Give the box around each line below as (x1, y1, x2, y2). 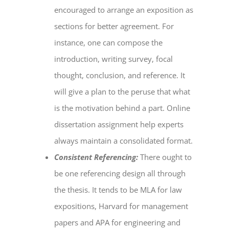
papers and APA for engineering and (54, 217, 181, 228)
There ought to (138, 152, 192, 163)
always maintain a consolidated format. (54, 135, 193, 146)
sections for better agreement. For (54, 21, 174, 32)
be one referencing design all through (54, 168, 186, 179)
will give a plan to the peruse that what (54, 86, 191, 97)
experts (155, 119, 184, 130)
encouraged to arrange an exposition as (54, 5, 194, 15)
